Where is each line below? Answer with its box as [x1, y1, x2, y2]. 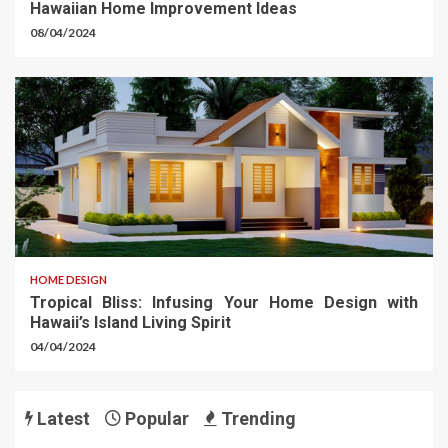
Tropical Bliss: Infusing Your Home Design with [30, 293, 418, 313]
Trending [217, 408, 296, 430]
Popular [121, 408, 189, 430]
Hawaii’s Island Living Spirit [30, 313, 231, 333]
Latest [33, 408, 90, 430]
